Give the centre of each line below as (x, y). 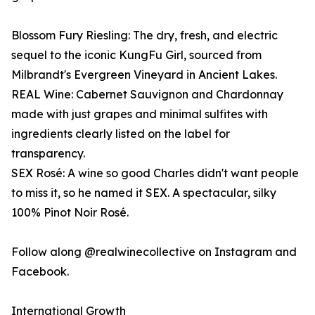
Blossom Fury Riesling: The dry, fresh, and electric (144, 35)
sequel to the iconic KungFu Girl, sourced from (136, 55)
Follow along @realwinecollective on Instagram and (154, 252)
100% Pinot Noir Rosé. (70, 212)
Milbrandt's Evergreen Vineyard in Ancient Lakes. (144, 75)
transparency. (48, 153)
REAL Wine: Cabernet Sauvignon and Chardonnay (147, 94)
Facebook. (40, 271)
